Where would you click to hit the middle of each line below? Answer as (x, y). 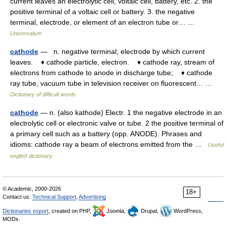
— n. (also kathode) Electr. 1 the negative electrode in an (130, 113)
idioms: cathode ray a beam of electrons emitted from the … (109, 145)
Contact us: (17, 197)
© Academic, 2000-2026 (32, 189)
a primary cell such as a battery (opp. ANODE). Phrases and (106, 134)
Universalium (26, 34)
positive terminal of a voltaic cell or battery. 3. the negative (102, 12)
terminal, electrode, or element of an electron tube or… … (104, 22)
